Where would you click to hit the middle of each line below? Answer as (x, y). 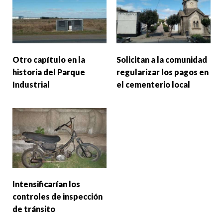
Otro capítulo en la (49, 60)
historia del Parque (49, 72)
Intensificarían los (46, 184)
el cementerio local (153, 85)
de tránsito (34, 209)
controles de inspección (57, 196)
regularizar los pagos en (163, 72)
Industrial (31, 85)
